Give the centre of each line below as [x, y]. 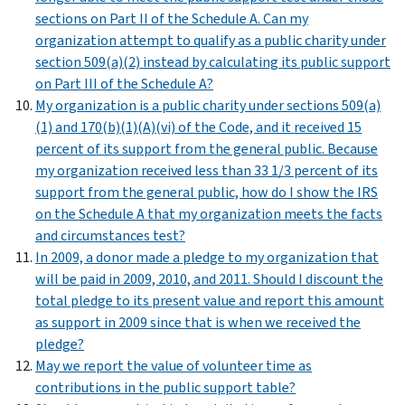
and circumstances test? [110, 235]
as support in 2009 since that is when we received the [198, 322]
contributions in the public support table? [165, 387]
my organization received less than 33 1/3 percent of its [207, 170]
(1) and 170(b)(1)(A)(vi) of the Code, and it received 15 [198, 127]
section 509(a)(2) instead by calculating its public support [213, 61]
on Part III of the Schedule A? [124, 83]
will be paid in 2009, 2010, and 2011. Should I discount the [209, 278]
